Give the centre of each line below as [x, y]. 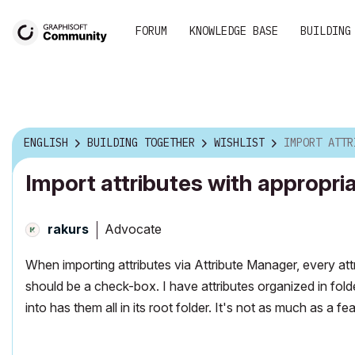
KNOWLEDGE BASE [234, 31]
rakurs [68, 229]
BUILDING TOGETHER [141, 143]
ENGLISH [46, 143]
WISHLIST [239, 143]
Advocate [133, 229]
